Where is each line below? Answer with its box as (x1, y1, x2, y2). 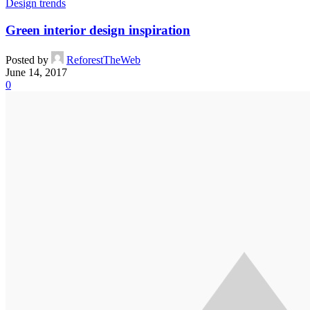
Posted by (6, 53, 48, 66)
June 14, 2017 (6, 66, 67, 78)
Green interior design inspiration (6, 23, 190, 38)
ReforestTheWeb (66, 53, 140, 66)
